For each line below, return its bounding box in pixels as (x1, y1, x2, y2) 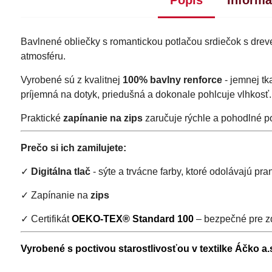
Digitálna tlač (30, 166, 90, 177)
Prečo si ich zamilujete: (20, 142, 126, 153)
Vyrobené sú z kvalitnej (20, 74, 123, 85)
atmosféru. (20, 50, 66, 61)
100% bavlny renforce (122, 74, 222, 85)
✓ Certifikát (20, 213, 72, 224)
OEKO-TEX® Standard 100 (71, 213, 194, 224)
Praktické (20, 112, 63, 123)
